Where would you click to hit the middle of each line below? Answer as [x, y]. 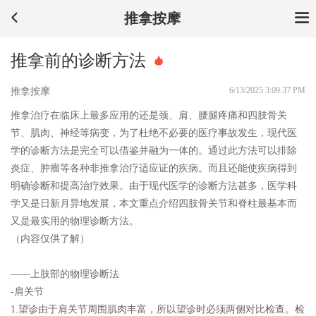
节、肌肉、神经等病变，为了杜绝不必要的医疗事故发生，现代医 [154, 133]
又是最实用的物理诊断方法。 [75, 221]
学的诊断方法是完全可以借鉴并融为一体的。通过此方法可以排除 [154, 151]
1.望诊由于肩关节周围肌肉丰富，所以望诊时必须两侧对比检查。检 [158, 309]
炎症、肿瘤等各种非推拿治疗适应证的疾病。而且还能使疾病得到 [154, 168]
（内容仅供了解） [50, 239]
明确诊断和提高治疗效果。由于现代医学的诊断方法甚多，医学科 [154, 186]
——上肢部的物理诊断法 [65, 274]
